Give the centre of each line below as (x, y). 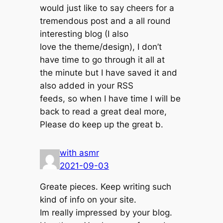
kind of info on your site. (88, 200)
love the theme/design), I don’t (101, 47)
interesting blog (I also (84, 34)
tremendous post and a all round (105, 21)
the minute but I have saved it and (108, 73)
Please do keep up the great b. (101, 125)
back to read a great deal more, (103, 112)
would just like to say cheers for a (107, 8)
